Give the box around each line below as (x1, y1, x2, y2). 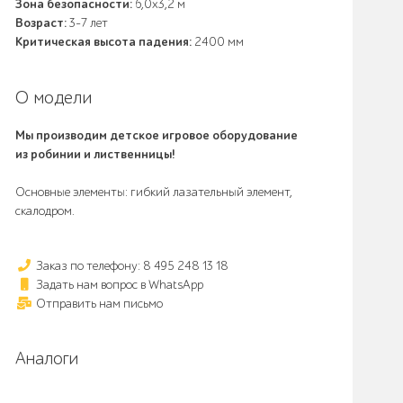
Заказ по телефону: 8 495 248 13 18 (33, 258, 228, 273)
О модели (15, 87, 92, 108)
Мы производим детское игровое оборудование (15, 128, 298, 143)
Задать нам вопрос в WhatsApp (33, 277, 203, 292)
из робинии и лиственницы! (15, 147, 175, 162)
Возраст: (15, 15, 67, 31)
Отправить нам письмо (33, 296, 163, 311)
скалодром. (15, 203, 75, 219)
